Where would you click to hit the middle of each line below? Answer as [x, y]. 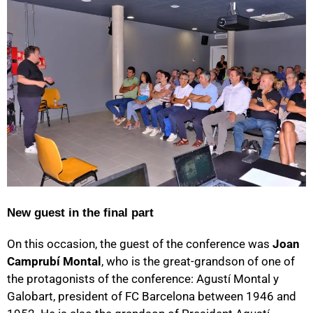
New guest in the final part [80, 213]
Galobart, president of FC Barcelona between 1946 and [152, 297]
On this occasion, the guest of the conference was [140, 244]
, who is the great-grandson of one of [198, 262]
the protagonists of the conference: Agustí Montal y [143, 279]
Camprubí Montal [54, 262]
